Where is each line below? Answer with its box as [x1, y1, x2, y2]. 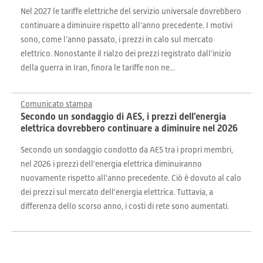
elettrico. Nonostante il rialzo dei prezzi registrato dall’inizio [21, 49, 231, 58]
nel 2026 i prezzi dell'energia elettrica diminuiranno [21, 159, 202, 168]
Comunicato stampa [21, 99, 92, 109]
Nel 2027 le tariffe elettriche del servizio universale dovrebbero [21, 6, 241, 16]
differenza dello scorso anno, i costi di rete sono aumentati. [21, 201, 229, 211]
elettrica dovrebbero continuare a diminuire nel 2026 [21, 123, 238, 134]
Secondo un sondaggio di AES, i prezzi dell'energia [21, 111, 226, 122]
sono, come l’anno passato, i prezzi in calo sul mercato [21, 35, 213, 44]
